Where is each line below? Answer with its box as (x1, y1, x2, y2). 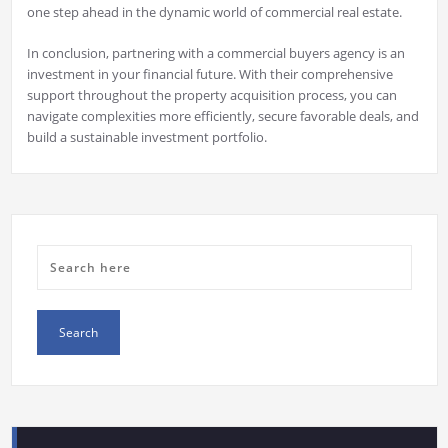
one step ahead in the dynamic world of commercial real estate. (26, 3, 402, 22)
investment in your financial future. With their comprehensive (26, 65, 393, 84)
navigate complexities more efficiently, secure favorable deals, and (26, 107, 419, 126)
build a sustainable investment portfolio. (26, 128, 267, 147)
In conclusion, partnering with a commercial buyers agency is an (26, 44, 405, 63)
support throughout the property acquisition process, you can (26, 86, 397, 105)
